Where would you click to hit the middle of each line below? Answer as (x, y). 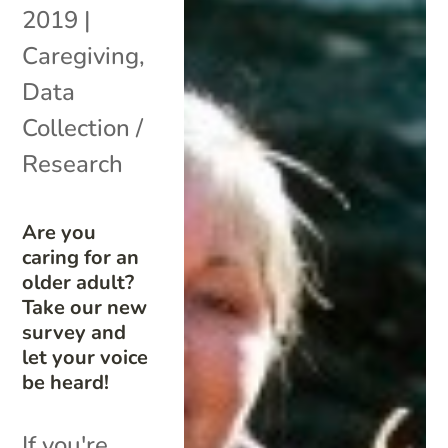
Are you (59, 232)
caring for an (81, 257)
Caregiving (81, 55)
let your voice (85, 357)
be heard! (66, 382)
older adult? (78, 282)
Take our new (85, 307)
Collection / (83, 127)
